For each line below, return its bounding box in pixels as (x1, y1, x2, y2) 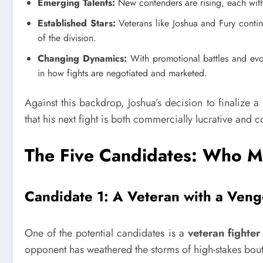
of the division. (38, 31, 96, 45)
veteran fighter (187, 225, 260, 241)
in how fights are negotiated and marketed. (38, 66, 207, 80)
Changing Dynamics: (38, 51, 127, 65)
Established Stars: (38, 16, 116, 30)
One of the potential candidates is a (25, 225, 188, 241)
